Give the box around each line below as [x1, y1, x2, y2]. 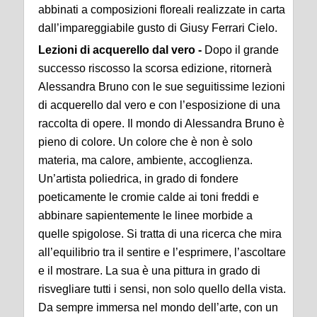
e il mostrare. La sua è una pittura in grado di [38, 265, 260, 277]
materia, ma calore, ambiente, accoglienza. [38, 154, 253, 167]
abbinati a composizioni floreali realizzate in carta [38, 4, 285, 16]
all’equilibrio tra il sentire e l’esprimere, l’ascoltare [38, 246, 286, 259]
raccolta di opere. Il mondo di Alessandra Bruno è [38, 117, 284, 130]
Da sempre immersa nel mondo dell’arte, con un [38, 301, 278, 314]
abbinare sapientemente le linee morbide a [38, 209, 253, 222]
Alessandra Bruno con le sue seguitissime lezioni [38, 81, 285, 93]
